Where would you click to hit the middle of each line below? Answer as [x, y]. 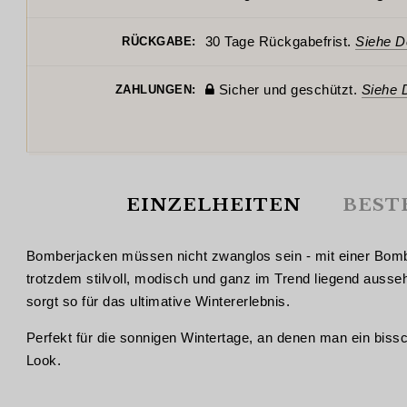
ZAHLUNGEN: [155, 89]
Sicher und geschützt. [288, 89]
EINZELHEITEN [213, 205]
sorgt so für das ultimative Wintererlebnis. [158, 301]
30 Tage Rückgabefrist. [280, 41]
